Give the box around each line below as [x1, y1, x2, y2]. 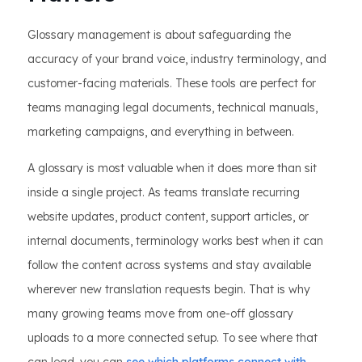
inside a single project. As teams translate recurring [27, 185, 300, 200]
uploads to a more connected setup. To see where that [27, 330, 318, 346]
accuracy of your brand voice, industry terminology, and [27, 52, 326, 67]
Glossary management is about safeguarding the [27, 27, 291, 43]
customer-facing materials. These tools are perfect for [27, 76, 316, 91]
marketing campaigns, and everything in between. [27, 124, 294, 140]
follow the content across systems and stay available [27, 258, 311, 273]
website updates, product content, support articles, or [27, 209, 309, 225]
